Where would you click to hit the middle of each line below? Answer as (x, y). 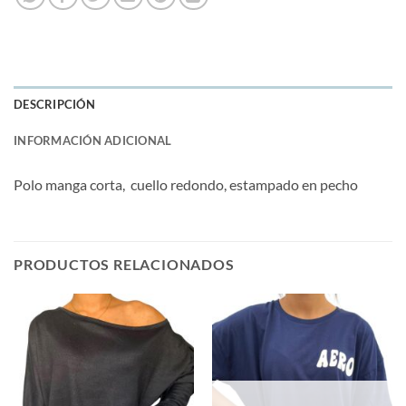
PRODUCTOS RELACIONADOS (124, 265)
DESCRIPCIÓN (54, 104)
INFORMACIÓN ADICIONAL (93, 140)
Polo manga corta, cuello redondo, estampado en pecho (186, 184)
